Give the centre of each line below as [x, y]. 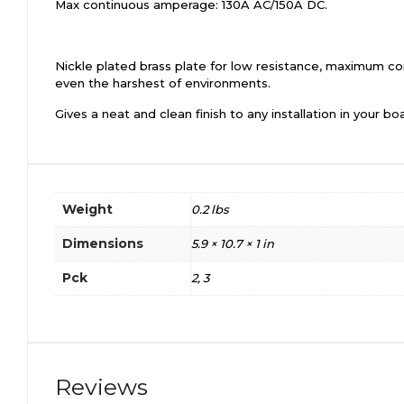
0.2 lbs [210, 210]
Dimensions [103, 244]
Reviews [101, 387]
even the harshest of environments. [163, 83]
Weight [87, 210]
